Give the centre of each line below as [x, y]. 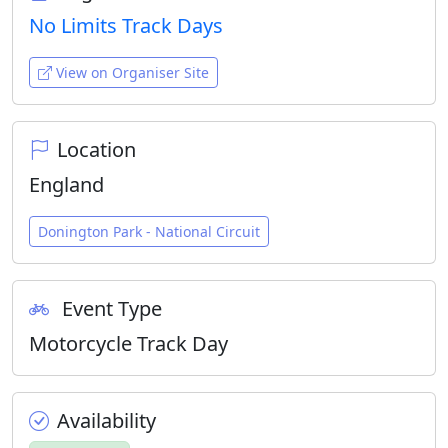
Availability [106, 420]
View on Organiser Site [132, 72]
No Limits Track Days [126, 25]
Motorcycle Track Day [128, 343]
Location [96, 149]
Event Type [109, 308]
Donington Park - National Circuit [149, 231]
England [66, 184]
